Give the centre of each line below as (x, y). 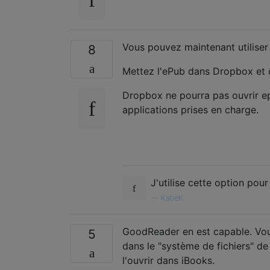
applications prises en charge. (190, 109)
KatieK (172, 198)
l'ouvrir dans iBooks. (168, 260)
